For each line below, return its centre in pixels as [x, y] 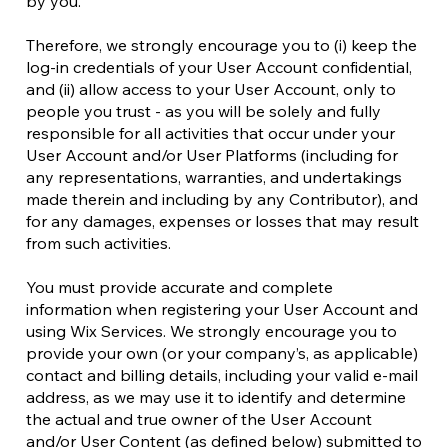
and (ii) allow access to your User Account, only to [211, 89]
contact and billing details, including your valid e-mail [222, 375]
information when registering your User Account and [222, 309]
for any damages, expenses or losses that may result [222, 221]
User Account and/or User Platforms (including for [212, 155]
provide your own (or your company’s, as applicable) [222, 353]
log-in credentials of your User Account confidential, [219, 67]
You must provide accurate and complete [179, 287]
